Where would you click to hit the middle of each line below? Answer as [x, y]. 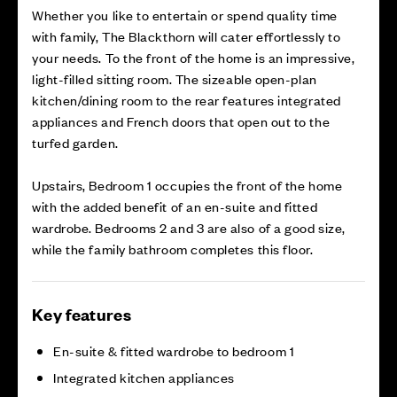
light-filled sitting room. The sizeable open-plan [175, 78]
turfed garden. [78, 142]
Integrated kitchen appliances [144, 377]
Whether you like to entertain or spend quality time [185, 15]
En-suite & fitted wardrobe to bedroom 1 [174, 350]
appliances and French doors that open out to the [181, 121]
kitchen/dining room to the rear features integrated [187, 100]
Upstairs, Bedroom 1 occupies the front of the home [187, 185]
